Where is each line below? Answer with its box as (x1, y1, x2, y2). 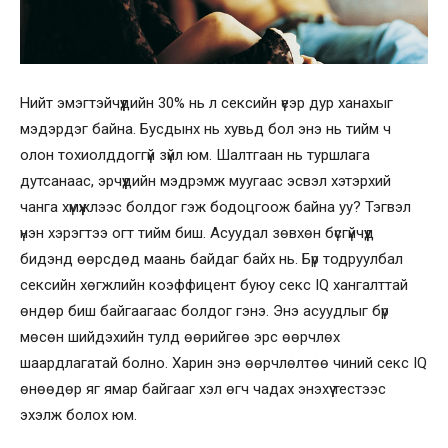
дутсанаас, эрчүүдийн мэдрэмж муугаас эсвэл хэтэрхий (20, 171, 391, 190)
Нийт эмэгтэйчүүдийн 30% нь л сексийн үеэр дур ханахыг (20, 93, 393, 112)
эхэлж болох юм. (20, 405, 137, 424)
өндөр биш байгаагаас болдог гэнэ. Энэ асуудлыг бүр (20, 301, 389, 320)
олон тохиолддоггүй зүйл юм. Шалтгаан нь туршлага (20, 145, 370, 164)
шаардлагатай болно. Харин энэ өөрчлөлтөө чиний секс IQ (20, 353, 427, 372)
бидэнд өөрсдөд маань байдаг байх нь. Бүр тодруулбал (20, 249, 403, 268)
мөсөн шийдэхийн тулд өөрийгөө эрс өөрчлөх (20, 327, 340, 346)
